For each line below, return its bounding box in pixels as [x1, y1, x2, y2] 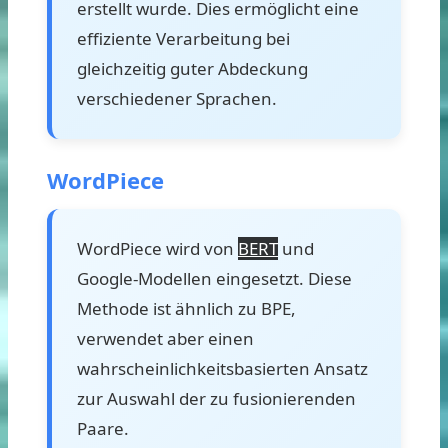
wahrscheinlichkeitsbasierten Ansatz [77, 356, 368, 380]
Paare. [77, 416, 129, 440]
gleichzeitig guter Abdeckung [77, 56, 308, 80]
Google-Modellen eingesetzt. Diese [77, 266, 352, 290]
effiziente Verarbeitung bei [77, 26, 290, 50]
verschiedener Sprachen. [77, 86, 277, 110]
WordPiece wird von [77, 236, 238, 260]
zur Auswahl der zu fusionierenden [77, 386, 356, 410]
